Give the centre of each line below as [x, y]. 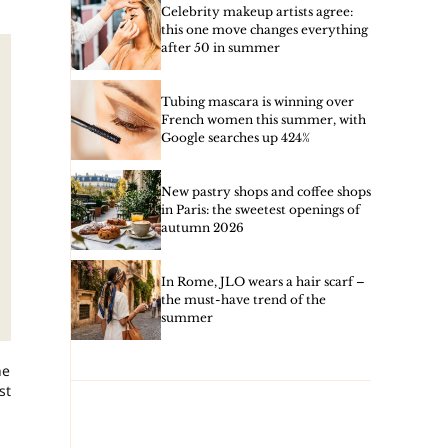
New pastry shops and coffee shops [266, 191]
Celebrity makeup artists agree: [257, 11]
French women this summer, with [263, 119]
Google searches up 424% [235, 137]
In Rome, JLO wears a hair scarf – [263, 281]
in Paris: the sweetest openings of [260, 209]
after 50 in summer [220, 47]
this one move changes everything [264, 29]
